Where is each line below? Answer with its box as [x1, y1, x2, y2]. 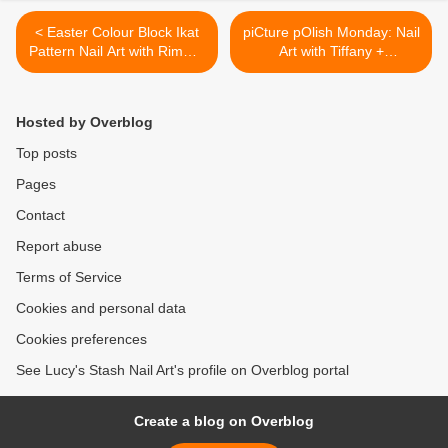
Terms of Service [16, 269, 122, 286]
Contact [16, 207, 65, 224]
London [93, 62, 141, 79]
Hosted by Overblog [16, 114, 153, 131]
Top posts [16, 145, 77, 162]
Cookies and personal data [16, 300, 186, 317]
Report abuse [16, 238, 102, 255]
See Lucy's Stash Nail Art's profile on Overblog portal [16, 362, 349, 379]
